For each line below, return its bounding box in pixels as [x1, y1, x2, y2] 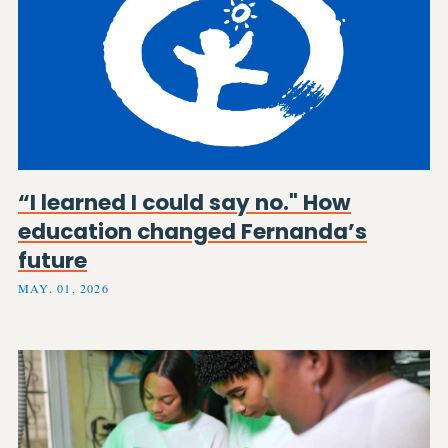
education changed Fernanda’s [18, 216, 367, 248]
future [18, 245, 87, 277]
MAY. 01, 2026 [18, 279, 109, 296]
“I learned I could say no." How [18, 187, 351, 219]
